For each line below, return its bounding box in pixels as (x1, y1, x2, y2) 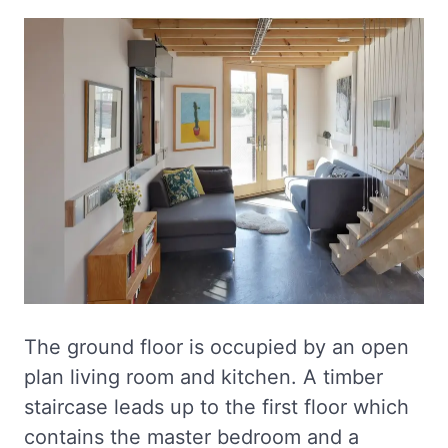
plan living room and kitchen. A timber (24, 365, 383, 389)
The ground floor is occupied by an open (24, 335, 409, 359)
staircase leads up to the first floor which (24, 395, 409, 419)
